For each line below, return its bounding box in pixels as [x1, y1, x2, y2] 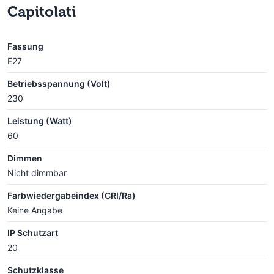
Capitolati [7, 2, 76, 20]
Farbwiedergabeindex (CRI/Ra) [7, 190, 136, 201]
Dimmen [7, 152, 42, 163]
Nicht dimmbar [7, 167, 67, 178]
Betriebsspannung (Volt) [7, 78, 111, 89]
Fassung [7, 40, 43, 51]
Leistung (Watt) [7, 115, 72, 126]
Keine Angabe [7, 204, 62, 215]
